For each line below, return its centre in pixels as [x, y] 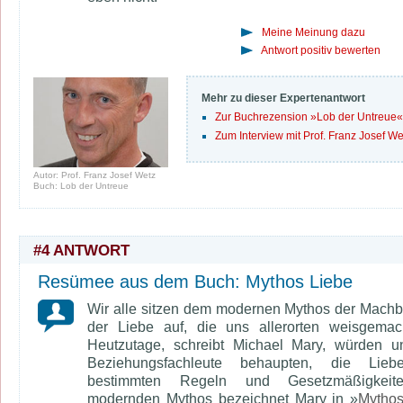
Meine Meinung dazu [313, 32]
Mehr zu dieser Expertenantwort [283, 98]
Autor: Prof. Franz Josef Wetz [94, 175]
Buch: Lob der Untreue [81, 186]
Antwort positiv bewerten [321, 50]
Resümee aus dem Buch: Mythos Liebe [195, 282]
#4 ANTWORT [81, 250]
